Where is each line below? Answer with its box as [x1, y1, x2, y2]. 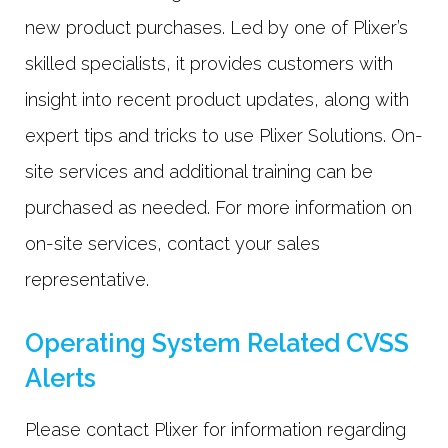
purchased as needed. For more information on [25, 197, 412, 219]
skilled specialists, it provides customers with [25, 53, 393, 75]
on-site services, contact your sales [25, 233, 320, 255]
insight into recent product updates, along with [25, 89, 409, 111]
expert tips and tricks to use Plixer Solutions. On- [25, 125, 423, 147]
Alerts [25, 362, 96, 393]
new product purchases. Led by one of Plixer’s [25, 17, 408, 39]
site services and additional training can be [25, 161, 373, 183]
